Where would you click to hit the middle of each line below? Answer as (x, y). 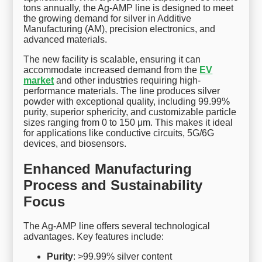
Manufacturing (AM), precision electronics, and (120, 29)
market (39, 80)
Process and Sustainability (113, 185)
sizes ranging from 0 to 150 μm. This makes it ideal (128, 122)
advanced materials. (65, 39)
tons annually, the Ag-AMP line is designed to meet (129, 8)
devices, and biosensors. (75, 143)
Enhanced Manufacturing (108, 168)
